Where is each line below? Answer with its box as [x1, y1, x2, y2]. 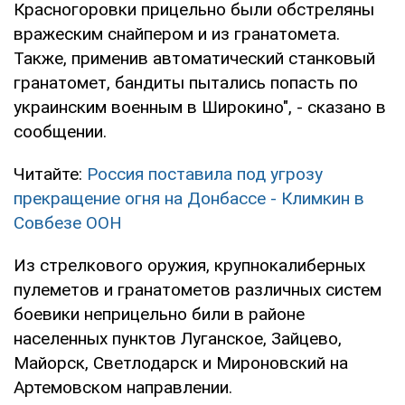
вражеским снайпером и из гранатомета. [14, 23, 340, 44]
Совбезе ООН [14, 212, 122, 233]
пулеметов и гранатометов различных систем [14, 278, 381, 300]
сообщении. [14, 120, 107, 142]
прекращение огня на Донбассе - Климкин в [14, 187, 364, 209]
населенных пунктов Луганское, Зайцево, [14, 327, 342, 349]
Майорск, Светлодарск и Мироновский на [14, 352, 348, 373]
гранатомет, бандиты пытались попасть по [14, 71, 358, 93]
